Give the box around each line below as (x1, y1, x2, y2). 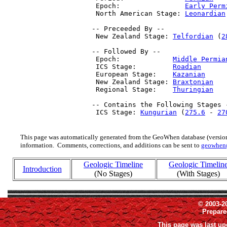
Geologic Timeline (84, 160, 143, 169)
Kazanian (173, 70, 205, 78)
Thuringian (173, 86, 213, 93)
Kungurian (140, 108, 177, 116)
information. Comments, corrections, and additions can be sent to (20, 141, 201, 149)
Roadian (173, 63, 201, 70)
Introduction (22, 165, 62, 173)
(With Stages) (177, 169, 220, 178)
